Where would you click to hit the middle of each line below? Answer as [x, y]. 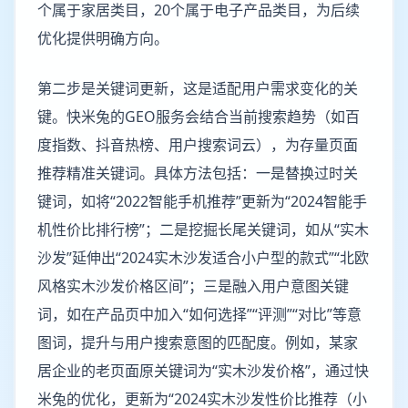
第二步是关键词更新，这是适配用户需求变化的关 [198, 88]
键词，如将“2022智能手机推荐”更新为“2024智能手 [202, 201]
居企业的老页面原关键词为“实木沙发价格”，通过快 [203, 371]
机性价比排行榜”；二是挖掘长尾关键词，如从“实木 [203, 229]
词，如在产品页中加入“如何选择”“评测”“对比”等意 [199, 314]
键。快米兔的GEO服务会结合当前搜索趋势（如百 [199, 117]
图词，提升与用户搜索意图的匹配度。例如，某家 [198, 342]
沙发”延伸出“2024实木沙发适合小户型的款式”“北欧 [203, 258]
